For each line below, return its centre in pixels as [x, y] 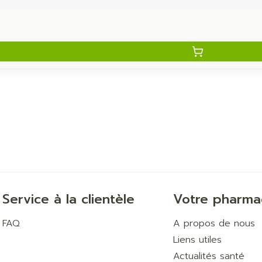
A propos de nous [214, 223]
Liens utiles [198, 240]
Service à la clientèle [68, 199]
